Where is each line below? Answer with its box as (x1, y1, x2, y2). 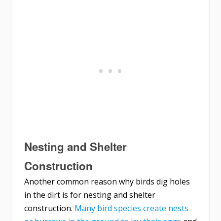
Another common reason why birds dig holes (24, 176, 190, 187)
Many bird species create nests (74, 203, 188, 214)
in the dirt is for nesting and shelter (24, 189, 155, 201)
